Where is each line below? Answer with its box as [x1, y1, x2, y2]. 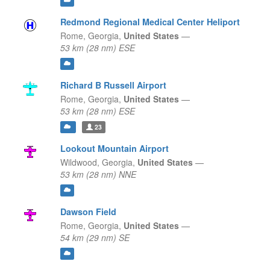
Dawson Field [60, 206, 116, 218]
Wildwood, [60, 156, 99, 169]
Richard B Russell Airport [60, 79, 166, 92]
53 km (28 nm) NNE [60, 168, 136, 181]
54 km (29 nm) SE [60, 231, 130, 244]
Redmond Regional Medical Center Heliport [60, 16, 240, 28]
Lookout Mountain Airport [60, 142, 169, 155]
